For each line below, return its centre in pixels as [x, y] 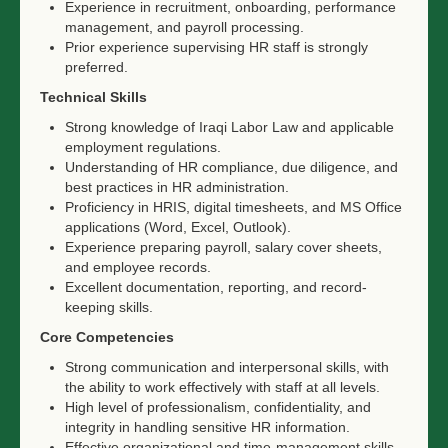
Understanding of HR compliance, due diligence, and [231, 167]
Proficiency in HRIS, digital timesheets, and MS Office [233, 207]
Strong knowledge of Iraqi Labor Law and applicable [229, 127]
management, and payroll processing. [184, 27]
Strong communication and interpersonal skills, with [227, 367]
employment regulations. [143, 147]
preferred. [96, 67]
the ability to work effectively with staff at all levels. [222, 387]
